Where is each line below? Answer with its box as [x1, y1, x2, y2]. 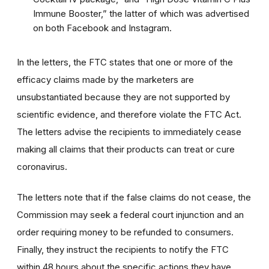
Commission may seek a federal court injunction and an [17, 208, 244, 220]
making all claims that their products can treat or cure [17, 143, 235, 155]
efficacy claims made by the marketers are [17, 73, 194, 85]
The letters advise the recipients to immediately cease [17, 125, 241, 138]
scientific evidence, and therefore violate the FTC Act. [17, 108, 241, 120]
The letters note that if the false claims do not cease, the [17, 191, 251, 203]
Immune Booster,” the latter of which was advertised [33, 7, 249, 19]
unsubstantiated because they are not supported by [17, 91, 230, 103]
